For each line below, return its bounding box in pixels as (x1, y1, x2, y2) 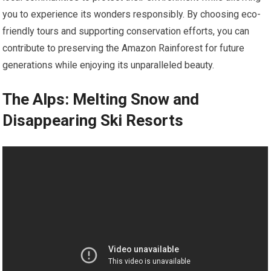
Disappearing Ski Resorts (2, 111, 184, 130)
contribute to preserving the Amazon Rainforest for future (2, 42, 245, 54)
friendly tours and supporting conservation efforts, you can (2, 25, 250, 38)
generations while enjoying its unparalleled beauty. (2, 59, 215, 71)
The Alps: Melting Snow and (2, 90, 200, 109)
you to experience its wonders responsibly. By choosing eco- (2, 8, 261, 21)
